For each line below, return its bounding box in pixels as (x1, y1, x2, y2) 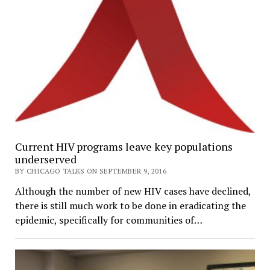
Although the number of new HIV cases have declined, (14, 184, 251, 198)
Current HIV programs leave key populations (14, 139, 233, 154)
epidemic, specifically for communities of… (14, 213, 202, 227)
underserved (14, 151, 77, 166)
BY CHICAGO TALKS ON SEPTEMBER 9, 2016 (14, 166, 167, 175)
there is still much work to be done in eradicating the (14, 198, 246, 212)
